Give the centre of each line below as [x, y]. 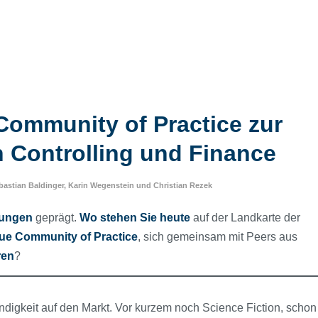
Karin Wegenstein [101, 185]
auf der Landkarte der [245, 218]
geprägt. [56, 218]
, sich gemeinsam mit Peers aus [218, 237]
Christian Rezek [183, 185]
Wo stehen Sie [118, 218]
